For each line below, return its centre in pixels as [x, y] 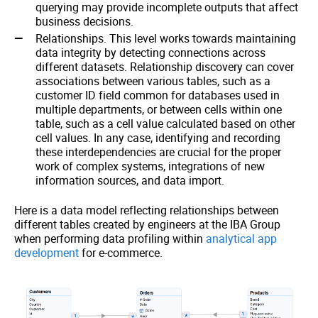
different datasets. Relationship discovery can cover [165, 67]
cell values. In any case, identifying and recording [158, 138]
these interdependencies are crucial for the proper [158, 152]
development [46, 253]
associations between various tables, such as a [153, 81]
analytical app [241, 239]
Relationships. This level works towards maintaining [166, 39]
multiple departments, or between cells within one [159, 110]
